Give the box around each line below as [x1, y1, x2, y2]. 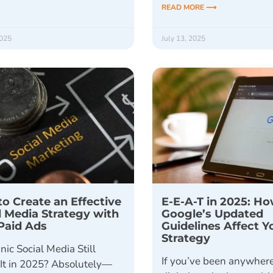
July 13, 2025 [161, 34, 206, 44]
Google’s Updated [161, 207, 264, 221]
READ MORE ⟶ [161, 2, 217, 13]
